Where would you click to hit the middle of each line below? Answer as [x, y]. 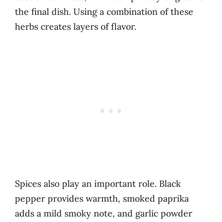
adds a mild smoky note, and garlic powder [104, 213]
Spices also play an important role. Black [98, 183]
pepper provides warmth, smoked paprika [102, 198]
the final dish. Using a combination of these [104, 11]
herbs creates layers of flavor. [76, 26]
